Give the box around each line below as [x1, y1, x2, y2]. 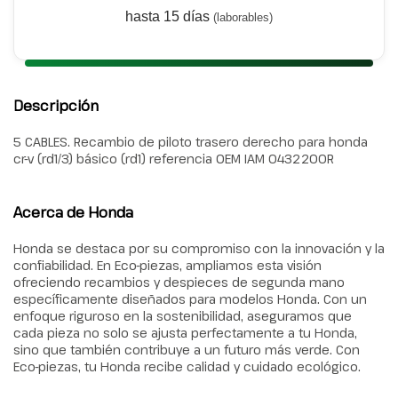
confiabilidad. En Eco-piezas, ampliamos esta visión [13, 256, 322, 274]
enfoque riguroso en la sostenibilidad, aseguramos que [13, 306, 352, 324]
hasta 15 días [125, 9, 213, 25]
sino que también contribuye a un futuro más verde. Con [13, 340, 360, 358]
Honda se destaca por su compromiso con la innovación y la [13, 239, 385, 257]
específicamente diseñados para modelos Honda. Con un [13, 290, 367, 307]
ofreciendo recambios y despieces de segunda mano [13, 273, 345, 291]
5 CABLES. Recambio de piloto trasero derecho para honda [13, 133, 368, 151]
